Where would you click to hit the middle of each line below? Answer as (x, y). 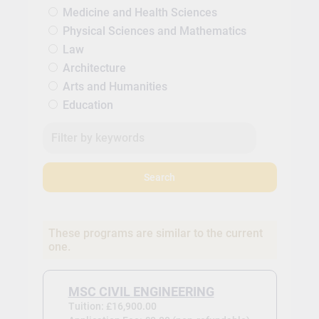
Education (88, 105)
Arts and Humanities (115, 87)
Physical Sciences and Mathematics (154, 31)
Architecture (94, 68)
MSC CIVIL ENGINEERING (141, 292)
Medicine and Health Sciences (140, 13)
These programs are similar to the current (155, 234)
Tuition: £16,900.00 (112, 307)
